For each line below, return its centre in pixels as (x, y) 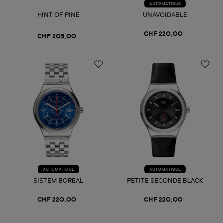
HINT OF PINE (58, 16)
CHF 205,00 (57, 37)
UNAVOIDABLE (165, 16)
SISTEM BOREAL (58, 181)
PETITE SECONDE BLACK (165, 181)
